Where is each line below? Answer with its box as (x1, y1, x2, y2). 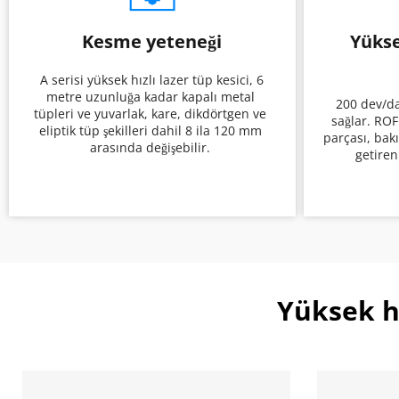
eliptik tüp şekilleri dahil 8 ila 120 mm (38, 121, 262, 139)
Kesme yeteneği (82, 28, 222, 53)
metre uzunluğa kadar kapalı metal (45, 87, 255, 105)
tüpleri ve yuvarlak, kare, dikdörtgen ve (34, 104, 266, 122)
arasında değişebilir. (90, 138, 214, 156)
